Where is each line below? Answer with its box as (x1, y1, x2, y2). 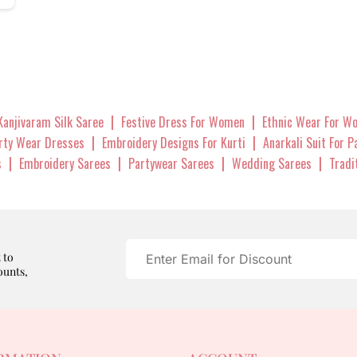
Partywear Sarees (128, 153, 214, 173)
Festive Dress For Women (121, 112, 245, 131)
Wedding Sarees (232, 153, 312, 173)
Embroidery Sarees (19, 153, 111, 173)
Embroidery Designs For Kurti (102, 132, 245, 152)
